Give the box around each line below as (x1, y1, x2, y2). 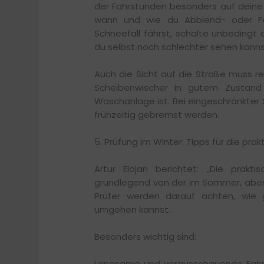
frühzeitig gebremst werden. (94, 108, 219, 121)
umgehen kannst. (94, 203, 170, 216)
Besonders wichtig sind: (94, 230, 196, 243)
